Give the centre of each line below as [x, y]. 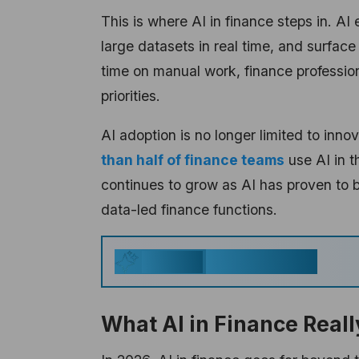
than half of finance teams [193, 159]
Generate [172, 262]
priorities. [131, 96]
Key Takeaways [262, 262]
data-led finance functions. [189, 209]
